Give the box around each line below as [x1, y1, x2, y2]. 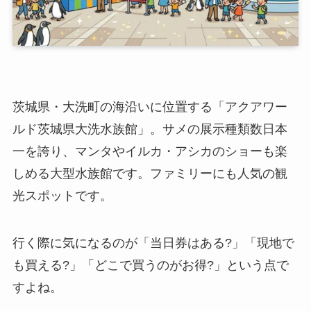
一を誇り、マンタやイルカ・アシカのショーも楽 [12, 144, 287, 158]
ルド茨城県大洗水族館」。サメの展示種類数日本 [12, 121, 287, 136]
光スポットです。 [12, 188, 112, 203]
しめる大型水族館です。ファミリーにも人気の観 [12, 166, 287, 180]
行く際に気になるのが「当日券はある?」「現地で [12, 235, 294, 250]
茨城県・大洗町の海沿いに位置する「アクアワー [12, 99, 287, 114]
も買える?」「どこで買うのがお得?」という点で [12, 258, 289, 272]
